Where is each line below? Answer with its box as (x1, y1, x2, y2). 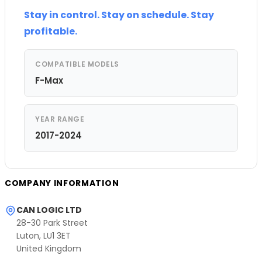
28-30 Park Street (16, 216, 88, 229)
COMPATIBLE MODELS (35, 58, 119, 69)
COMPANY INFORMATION (5, 177, 119, 189)
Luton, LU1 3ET (16, 229, 71, 242)
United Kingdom (16, 242, 81, 254)
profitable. (24, 24, 77, 38)
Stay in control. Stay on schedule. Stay (24, 8, 214, 22)
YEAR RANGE (35, 113, 84, 124)
